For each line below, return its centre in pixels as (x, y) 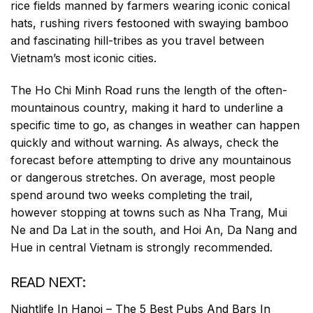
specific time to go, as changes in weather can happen (155, 125)
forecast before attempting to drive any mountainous (151, 160)
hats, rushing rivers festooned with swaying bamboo (150, 23)
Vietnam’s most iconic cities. (83, 58)
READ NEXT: (48, 282)
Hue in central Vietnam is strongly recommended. (141, 248)
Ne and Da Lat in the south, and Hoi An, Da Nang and (154, 230)
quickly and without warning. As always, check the (145, 143)
